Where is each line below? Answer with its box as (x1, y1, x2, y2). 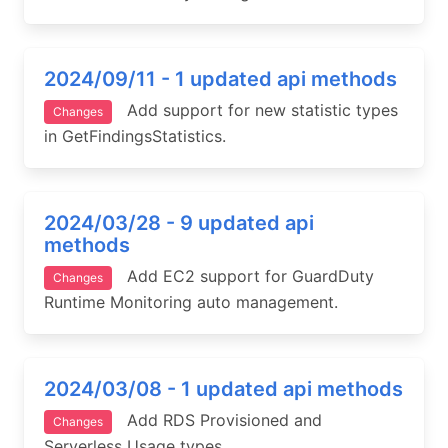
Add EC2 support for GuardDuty (112, 266, 374, 286)
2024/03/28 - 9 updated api (44, 211, 314, 235)
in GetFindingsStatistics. (44, 126, 226, 146)
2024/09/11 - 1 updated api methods (44, 67, 397, 91)
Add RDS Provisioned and (112, 410, 322, 430)
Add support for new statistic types (112, 100, 398, 120)
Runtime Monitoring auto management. (44, 292, 338, 312)
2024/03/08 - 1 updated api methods (44, 377, 403, 401)
